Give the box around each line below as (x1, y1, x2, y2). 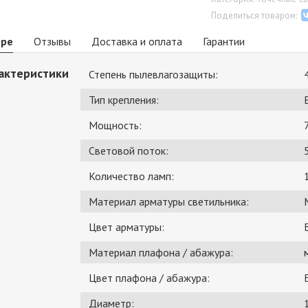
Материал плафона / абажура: (89, 245, 233, 260)
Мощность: (89, 118, 142, 133)
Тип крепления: (89, 93, 159, 107)
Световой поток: (89, 144, 168, 158)
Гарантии (203, 34, 245, 48)
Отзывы (34, 34, 71, 48)
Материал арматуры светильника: (89, 195, 249, 209)
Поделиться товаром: (211, 10, 298, 21)
